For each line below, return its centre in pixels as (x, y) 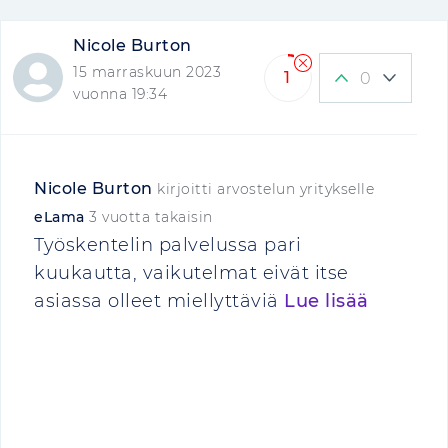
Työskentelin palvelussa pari (167, 245)
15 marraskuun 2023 (147, 72)
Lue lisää (326, 301)
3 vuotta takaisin (151, 217)
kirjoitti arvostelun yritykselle (263, 189)
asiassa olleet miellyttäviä (159, 301)
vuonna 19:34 (120, 94)
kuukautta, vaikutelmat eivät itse (191, 273)
